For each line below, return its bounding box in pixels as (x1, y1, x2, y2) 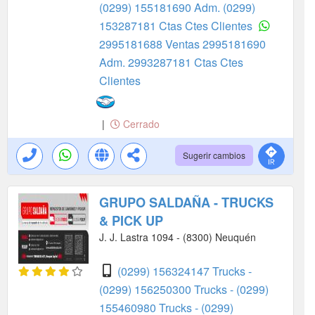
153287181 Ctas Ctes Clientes (99, 17, 255, 34)
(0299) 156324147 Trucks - (117, 262, 252, 279)
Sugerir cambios (183, 148, 245, 161)
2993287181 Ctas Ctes (128, 53, 243, 70)
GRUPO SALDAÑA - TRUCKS (99, 193, 274, 212)
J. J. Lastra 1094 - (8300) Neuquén (99, 229, 256, 244)
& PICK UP (99, 211, 163, 230)
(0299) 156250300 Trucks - (99, 281, 236, 297)
